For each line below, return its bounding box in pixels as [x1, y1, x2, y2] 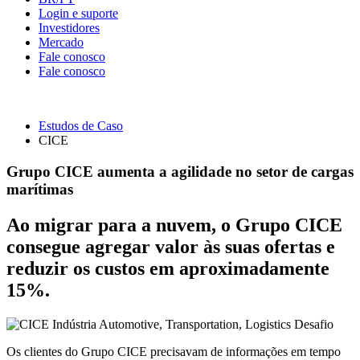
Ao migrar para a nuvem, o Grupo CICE [6, 214, 342, 235]
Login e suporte [39, 6, 118, 21]
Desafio [294, 317, 333, 331]
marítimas [6, 180, 73, 198]
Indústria [52, 317, 99, 331]
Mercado [39, 35, 84, 50]
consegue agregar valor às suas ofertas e [6, 235, 335, 257]
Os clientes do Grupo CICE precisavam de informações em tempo [6, 344, 341, 358]
